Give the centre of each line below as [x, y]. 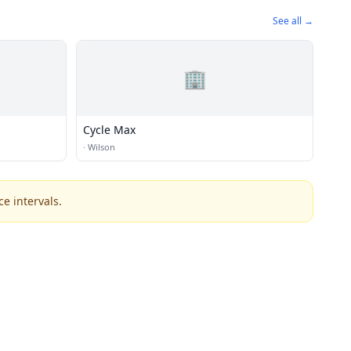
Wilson [101, 147]
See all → [293, 21]
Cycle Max [109, 130]
